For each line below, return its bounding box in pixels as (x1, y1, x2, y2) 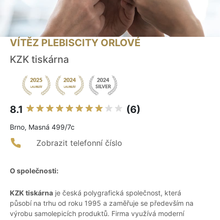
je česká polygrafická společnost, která (53, 189, 181, 197)
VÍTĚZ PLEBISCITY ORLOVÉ (10, 37, 140, 49)
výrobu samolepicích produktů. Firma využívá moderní (10, 209, 184, 218)
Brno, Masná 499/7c (10, 123, 75, 132)
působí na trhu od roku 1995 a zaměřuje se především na (10, 199, 193, 208)
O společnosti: (10, 166, 58, 175)
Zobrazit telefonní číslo (36, 138, 122, 148)
